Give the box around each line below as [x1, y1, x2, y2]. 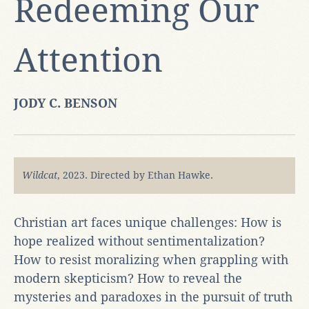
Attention [14, 40, 163, 80]
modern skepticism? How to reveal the [14, 270, 242, 286]
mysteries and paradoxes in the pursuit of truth [14, 289, 292, 304]
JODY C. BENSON [14, 95, 117, 110]
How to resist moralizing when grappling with [14, 252, 288, 267]
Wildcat [22, 169, 57, 181]
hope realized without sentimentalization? [14, 233, 265, 248]
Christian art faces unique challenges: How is [14, 215, 281, 230]
